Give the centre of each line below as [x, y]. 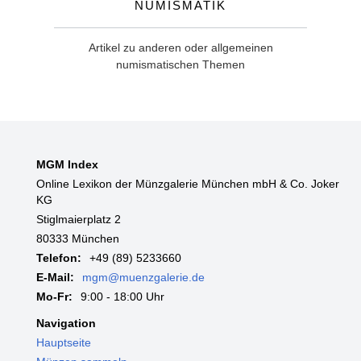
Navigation [66, 323]
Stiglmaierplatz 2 [78, 220]
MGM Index [67, 165]
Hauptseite [63, 342]
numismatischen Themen [180, 64]
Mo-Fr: [54, 297]
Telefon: [58, 258]
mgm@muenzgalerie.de [143, 278]
